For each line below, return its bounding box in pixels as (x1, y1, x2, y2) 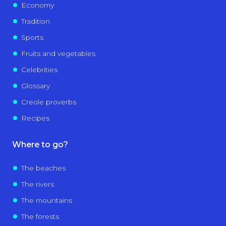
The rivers (21, 180, 54, 188)
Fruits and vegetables (21, 49, 95, 58)
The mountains (21, 196, 72, 204)
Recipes (21, 114, 49, 122)
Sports (21, 33, 43, 41)
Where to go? (12, 139, 68, 149)
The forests (21, 212, 59, 220)
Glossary (21, 81, 50, 90)
